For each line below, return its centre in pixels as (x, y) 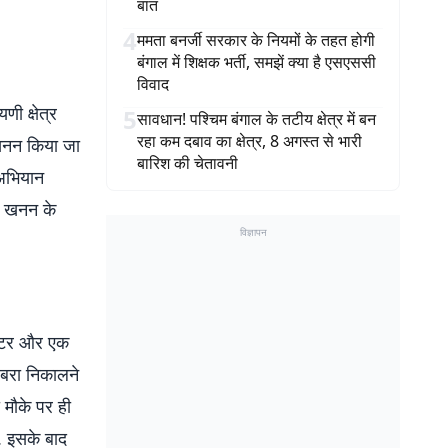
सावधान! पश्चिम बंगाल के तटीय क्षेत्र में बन (256, 119)
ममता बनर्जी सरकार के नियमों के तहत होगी (256, 40)
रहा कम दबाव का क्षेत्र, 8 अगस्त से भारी (249, 141)
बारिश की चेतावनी (187, 163)
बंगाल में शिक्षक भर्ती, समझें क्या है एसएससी (256, 62)
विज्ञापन (253, 232)
